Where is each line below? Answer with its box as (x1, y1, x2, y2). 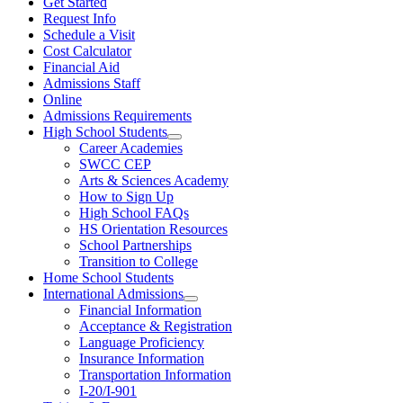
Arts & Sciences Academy (79, 172, 228, 188)
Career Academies (79, 139, 183, 156)
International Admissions (43, 285, 184, 301)
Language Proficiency (79, 334, 204, 350)
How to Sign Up (79, 188, 174, 204)
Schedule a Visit (43, 26, 135, 42)
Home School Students (43, 269, 174, 285)
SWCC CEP (79, 156, 151, 172)
